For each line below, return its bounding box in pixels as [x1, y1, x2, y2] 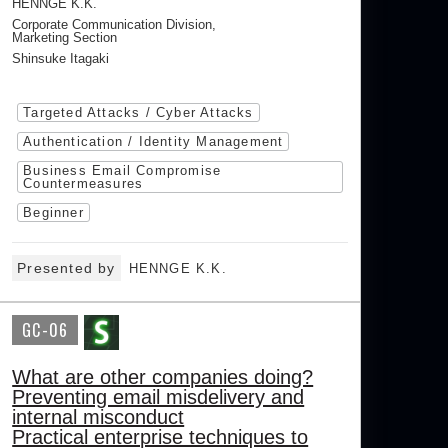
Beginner [23, 205, 84, 221]
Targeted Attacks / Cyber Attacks [23, 105, 254, 121]
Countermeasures [23, 176, 144, 192]
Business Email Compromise [23, 163, 222, 179]
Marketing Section [12, 30, 118, 46]
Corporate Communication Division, [12, 17, 217, 33]
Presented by [17, 260, 116, 277]
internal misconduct [12, 406, 185, 429]
